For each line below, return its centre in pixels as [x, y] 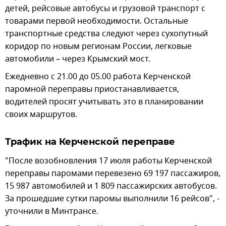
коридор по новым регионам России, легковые [98, 47]
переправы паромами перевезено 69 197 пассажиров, [113, 174]
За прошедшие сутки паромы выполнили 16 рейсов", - [112, 199]
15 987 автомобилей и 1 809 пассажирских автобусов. [111, 186]
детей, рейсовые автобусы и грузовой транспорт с [105, 9]
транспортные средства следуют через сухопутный [106, 34]
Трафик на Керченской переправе [90, 142]
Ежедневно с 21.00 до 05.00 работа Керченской [98, 77]
